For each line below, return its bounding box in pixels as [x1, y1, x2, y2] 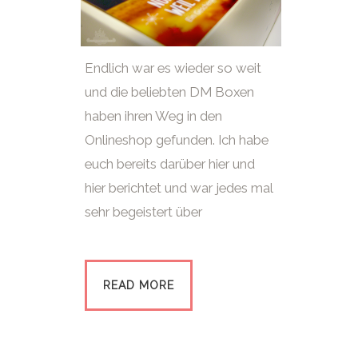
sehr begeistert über [85, 204, 202, 221]
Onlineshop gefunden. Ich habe [85, 132, 268, 149]
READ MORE [103, 279, 174, 292]
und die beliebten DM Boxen [85, 84, 254, 101]
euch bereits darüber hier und [85, 156, 255, 173]
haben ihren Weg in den [85, 108, 222, 125]
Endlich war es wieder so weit [85, 60, 261, 77]
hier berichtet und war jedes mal [85, 180, 272, 197]
